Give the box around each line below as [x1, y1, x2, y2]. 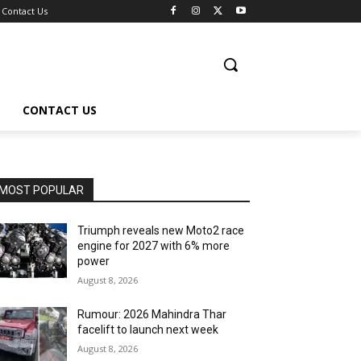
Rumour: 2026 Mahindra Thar [77, 308, 227, 321]
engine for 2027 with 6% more [77, 239, 230, 252]
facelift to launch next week [77, 323, 219, 336]
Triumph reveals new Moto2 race [77, 224, 245, 237]
